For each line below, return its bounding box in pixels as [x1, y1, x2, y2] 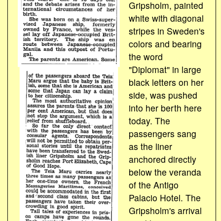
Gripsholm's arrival [128, 204, 202, 217]
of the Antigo [128, 178, 179, 191]
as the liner [128, 140, 172, 152]
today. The [128, 114, 170, 127]
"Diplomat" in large [128, 63, 201, 75]
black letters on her [128, 75, 204, 88]
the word [128, 50, 163, 63]
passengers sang [128, 127, 196, 140]
